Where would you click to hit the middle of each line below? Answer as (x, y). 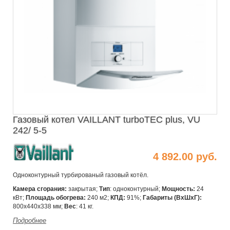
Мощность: (178, 189)
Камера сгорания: (40, 189)
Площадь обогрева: (56, 197)
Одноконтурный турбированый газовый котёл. (81, 175)
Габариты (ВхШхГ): (172, 197)
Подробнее (30, 220)
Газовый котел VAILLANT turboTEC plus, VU (107, 120)
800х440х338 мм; (39, 206)
